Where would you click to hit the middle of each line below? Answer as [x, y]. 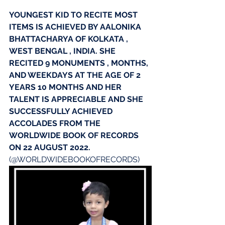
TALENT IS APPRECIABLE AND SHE [77, 99]
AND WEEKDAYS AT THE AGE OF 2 [76, 75]
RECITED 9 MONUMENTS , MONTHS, [80, 63]
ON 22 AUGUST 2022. [50, 147]
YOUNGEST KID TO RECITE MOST [74, 15]
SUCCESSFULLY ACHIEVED [62, 111]
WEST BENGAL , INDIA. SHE [63, 51]
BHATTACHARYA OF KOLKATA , [70, 39]
